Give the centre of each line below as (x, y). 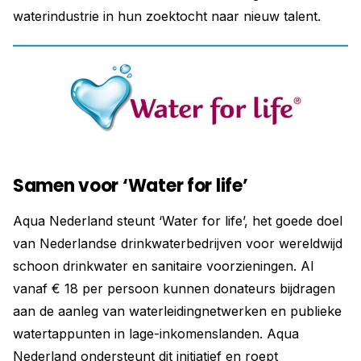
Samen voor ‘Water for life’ (131, 185)
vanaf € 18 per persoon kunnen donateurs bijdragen (174, 288)
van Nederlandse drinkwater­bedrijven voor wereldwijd (178, 243)
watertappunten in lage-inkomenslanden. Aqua (156, 333)
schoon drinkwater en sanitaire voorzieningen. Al (163, 266)
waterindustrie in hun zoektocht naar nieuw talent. (167, 16)
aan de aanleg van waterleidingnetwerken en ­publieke (177, 311)
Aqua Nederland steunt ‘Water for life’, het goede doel (178, 220)
